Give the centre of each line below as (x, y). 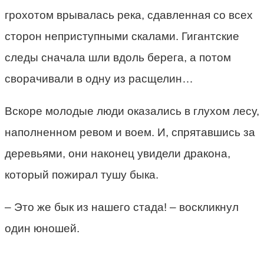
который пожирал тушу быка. (82, 174)
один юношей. (42, 228)
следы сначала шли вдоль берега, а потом (118, 57)
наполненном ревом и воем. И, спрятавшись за (130, 132)
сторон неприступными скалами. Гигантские (122, 36)
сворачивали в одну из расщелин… (99, 78)
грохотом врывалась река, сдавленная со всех (129, 15)
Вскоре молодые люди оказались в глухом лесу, (132, 111)
